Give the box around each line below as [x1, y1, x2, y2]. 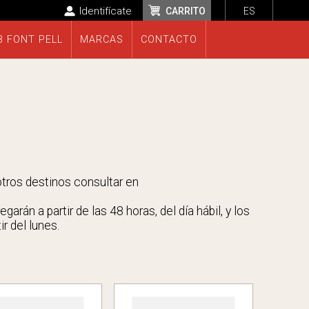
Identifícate [79, 5, 132, 17]
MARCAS [79, 34, 123, 46]
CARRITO [166, 6, 206, 17]
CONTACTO [140, 34, 197, 46]
